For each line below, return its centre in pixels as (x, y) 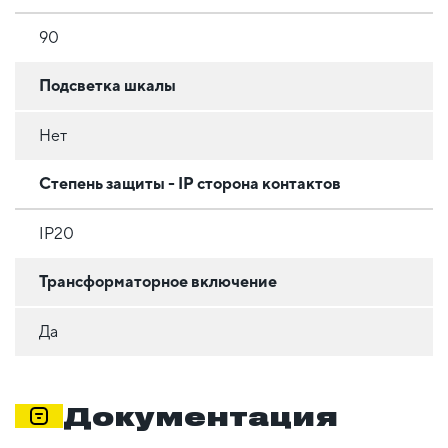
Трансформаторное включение (158, 281)
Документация (200, 415)
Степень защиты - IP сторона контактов (190, 183)
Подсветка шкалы (107, 85)
